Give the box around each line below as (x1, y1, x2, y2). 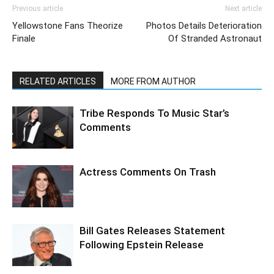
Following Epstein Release (80, 239, 204, 251)
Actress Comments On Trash (80, 166, 216, 178)
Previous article (12, 4, 63, 13)
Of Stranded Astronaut (168, 33, 262, 44)
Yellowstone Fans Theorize (12, 20, 123, 31)
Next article (225, 4, 262, 13)
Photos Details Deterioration (146, 20, 262, 31)
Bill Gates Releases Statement (80, 224, 225, 237)
